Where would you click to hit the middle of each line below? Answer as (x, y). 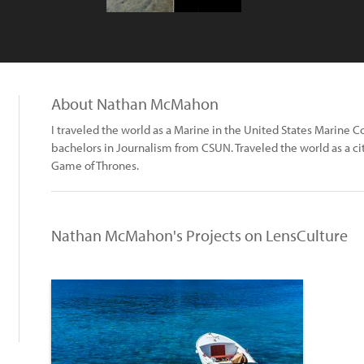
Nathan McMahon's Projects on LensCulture (199, 235)
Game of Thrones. (95, 165)
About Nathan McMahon (135, 104)
